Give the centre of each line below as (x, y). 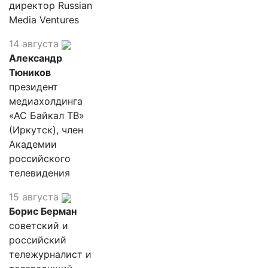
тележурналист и (50, 254)
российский (38, 240)
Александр (36, 58)
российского (40, 159)
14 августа (34, 44)
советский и (39, 226)
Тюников (30, 72)
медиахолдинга (46, 101)
